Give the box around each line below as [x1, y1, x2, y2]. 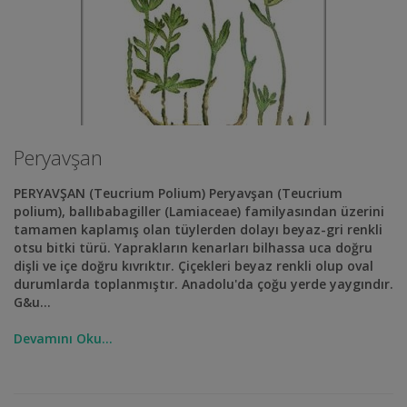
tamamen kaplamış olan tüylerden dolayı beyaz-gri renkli [14, 221, 382, 238]
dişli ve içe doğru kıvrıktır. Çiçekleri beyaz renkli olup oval [14, 257, 373, 274]
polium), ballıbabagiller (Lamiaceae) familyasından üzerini [14, 203, 384, 220]
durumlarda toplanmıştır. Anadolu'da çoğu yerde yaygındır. [14, 275, 393, 293]
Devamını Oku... [14, 330, 113, 347]
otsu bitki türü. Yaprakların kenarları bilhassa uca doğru [14, 239, 372, 256]
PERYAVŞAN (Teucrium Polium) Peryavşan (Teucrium [14, 184, 342, 202]
